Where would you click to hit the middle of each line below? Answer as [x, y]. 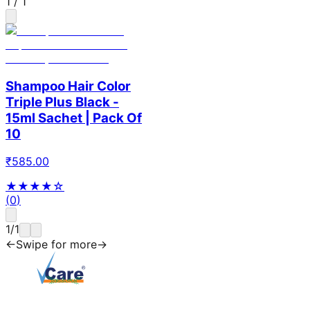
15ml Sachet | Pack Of [74, 118]
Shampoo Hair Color [68, 86]
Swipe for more [56, 245]
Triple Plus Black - [62, 102]
